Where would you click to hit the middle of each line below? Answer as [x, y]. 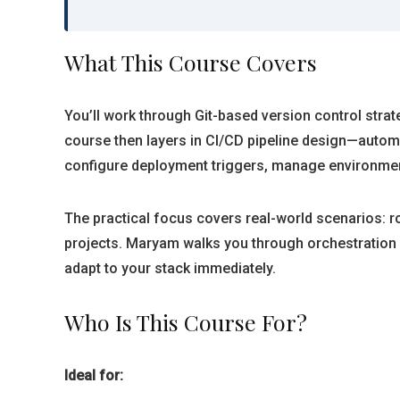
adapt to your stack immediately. [170, 268]
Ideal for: [94, 375]
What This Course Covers [191, 62]
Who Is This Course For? [186, 322]
